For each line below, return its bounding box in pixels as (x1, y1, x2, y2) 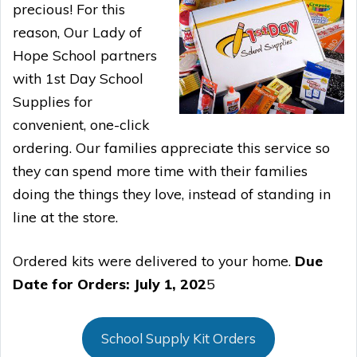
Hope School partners (13, 45, 157, 64)
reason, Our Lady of (13, 22, 142, 41)
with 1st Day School (13, 69, 143, 87)
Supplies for (13, 92, 92, 110)
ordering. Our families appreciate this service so (13, 138, 330, 156)
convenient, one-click (13, 115, 149, 133)
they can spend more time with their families (13, 161, 308, 179)
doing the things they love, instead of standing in (13, 184, 331, 202)
